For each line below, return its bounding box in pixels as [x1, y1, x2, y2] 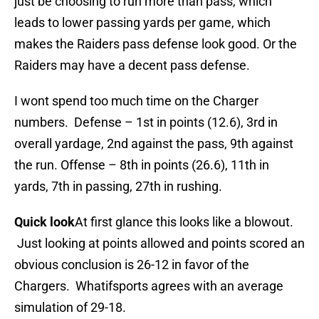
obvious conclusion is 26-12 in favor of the [14, 257, 249, 273]
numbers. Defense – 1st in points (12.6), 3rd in [14, 115, 278, 130]
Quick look [14, 214, 75, 230]
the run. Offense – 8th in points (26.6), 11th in [14, 157, 269, 173]
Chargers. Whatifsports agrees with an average [14, 278, 283, 294]
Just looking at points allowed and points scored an [14, 236, 305, 251]
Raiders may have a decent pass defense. [14, 58, 250, 73]
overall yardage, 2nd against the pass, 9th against [14, 136, 293, 152]
